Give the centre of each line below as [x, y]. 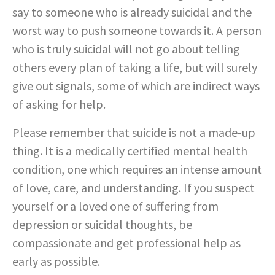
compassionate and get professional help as [126, 242]
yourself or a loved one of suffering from [115, 206]
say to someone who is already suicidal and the [132, 12]
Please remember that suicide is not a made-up [134, 132]
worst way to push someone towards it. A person [137, 30]
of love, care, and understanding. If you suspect [134, 187]
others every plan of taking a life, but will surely [135, 67]
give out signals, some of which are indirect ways [136, 85]
